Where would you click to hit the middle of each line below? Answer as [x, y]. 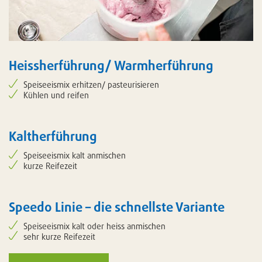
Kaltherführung [53, 136]
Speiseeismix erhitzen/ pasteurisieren [91, 84]
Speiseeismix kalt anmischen [75, 155]
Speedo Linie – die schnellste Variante [117, 206]
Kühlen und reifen [56, 95]
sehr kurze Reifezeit [59, 236]
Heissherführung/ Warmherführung [111, 65]
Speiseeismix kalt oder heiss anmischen [94, 226]
